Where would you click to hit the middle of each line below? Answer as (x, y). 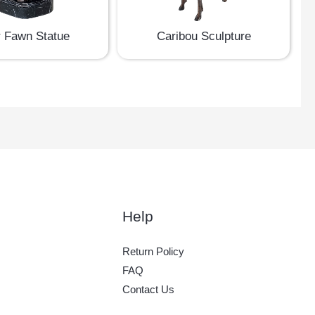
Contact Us (148, 290)
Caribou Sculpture (204, 36)
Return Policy (153, 252)
